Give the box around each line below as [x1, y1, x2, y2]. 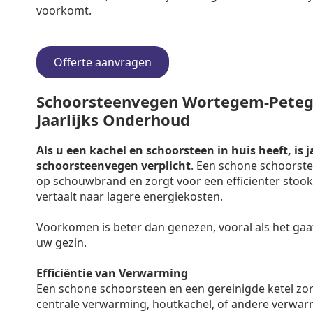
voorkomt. [36, 3, 92, 18]
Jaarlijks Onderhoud [36, 109, 190, 130]
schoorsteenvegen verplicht [36, 158, 191, 173]
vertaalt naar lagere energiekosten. [36, 189, 223, 204]
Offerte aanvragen [54, 54, 152, 70]
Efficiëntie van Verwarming [36, 265, 188, 281]
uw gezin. [36, 235, 87, 250]
